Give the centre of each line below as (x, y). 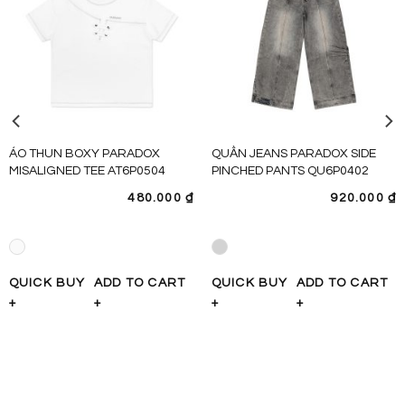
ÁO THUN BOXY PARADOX (84, 154)
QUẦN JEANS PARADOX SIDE (293, 154)
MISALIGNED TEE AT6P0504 (87, 171)
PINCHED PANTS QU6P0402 (290, 171)
